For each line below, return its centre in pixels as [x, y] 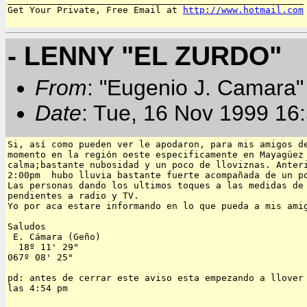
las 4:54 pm [38, 288]
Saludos [27, 226]
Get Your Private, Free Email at [95, 10]
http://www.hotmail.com [243, 10]
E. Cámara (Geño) [54, 236]
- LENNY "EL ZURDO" [145, 55]
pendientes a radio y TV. [73, 195]
